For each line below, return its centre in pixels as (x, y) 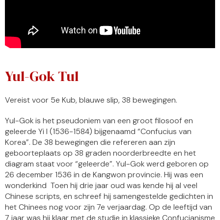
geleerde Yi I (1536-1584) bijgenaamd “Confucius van (98, 132)
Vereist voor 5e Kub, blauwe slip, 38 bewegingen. (91, 100)
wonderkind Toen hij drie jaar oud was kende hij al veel (101, 186)
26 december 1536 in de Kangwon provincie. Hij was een (104, 175)
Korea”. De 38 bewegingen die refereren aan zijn (90, 142)
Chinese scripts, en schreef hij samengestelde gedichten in (109, 196)
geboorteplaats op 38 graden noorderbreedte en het (100, 153)
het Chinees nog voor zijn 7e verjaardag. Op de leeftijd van (109, 207)
